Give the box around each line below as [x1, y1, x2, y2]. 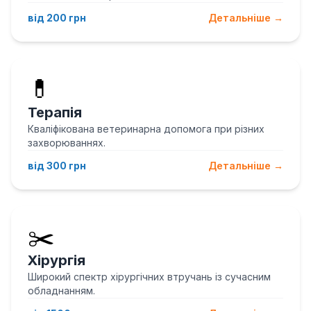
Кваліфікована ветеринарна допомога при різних [28, 123, 264, 135]
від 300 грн [28, 160, 86, 171]
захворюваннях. [28, 137, 106, 149]
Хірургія [28, 252, 85, 269]
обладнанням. [28, 285, 95, 296]
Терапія [28, 104, 82, 121]
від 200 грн [28, 12, 86, 24]
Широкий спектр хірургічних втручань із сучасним [28, 271, 271, 283]
